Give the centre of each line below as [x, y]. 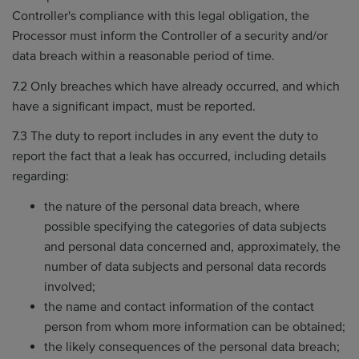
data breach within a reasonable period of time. [143, 56]
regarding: [40, 176]
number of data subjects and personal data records [185, 266]
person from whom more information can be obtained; [195, 327]
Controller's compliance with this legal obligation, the [161, 16]
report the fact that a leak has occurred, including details [169, 156]
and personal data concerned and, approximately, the [192, 246]
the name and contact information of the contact [179, 307]
